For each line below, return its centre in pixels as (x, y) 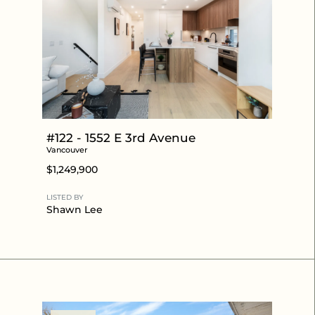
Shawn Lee (75, 209)
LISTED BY (65, 197)
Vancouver (67, 149)
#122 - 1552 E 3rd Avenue (121, 137)
